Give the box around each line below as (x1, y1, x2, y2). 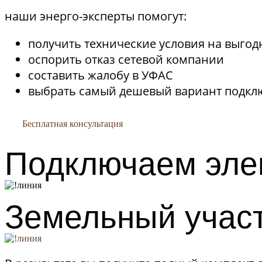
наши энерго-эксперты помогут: (5, 8, 187, 24)
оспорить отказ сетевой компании (28, 51, 224, 67)
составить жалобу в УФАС (28, 67, 173, 83)
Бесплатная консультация (22, 119, 123, 129)
